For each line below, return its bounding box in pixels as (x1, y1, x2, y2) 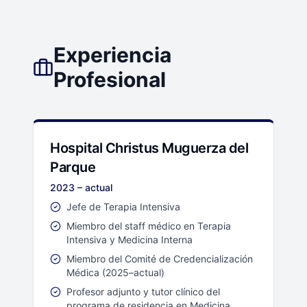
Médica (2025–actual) (66, 267, 164, 279)
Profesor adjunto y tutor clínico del (66, 286, 220, 298)
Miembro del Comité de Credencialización (66, 253, 253, 265)
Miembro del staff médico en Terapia (66, 220, 231, 232)
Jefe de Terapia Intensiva (66, 201, 180, 213)
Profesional (53, 67, 167, 93)
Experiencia (53, 42, 172, 68)
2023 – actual (50, 182, 112, 194)
